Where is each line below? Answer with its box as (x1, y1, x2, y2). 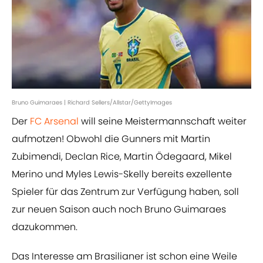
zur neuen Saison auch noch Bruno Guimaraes (12, 203, 226, 217)
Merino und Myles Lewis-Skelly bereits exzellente (12, 167, 232, 181)
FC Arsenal (30, 114, 79, 129)
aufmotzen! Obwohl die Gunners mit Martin (12, 132, 210, 146)
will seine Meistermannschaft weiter (79, 114, 247, 129)
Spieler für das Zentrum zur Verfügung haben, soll (12, 185, 239, 199)
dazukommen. (12, 220, 77, 234)
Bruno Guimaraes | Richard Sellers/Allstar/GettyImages (12, 98, 172, 107)
